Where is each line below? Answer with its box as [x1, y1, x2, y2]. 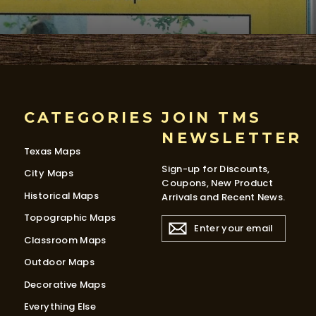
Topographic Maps [23, 211, 116, 225]
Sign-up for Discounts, [162, 162, 270, 176]
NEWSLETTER [162, 128, 303, 147]
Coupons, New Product [162, 176, 273, 190]
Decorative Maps [23, 277, 106, 291]
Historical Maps [23, 188, 99, 202]
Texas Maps [23, 144, 81, 158]
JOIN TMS [162, 108, 262, 126]
